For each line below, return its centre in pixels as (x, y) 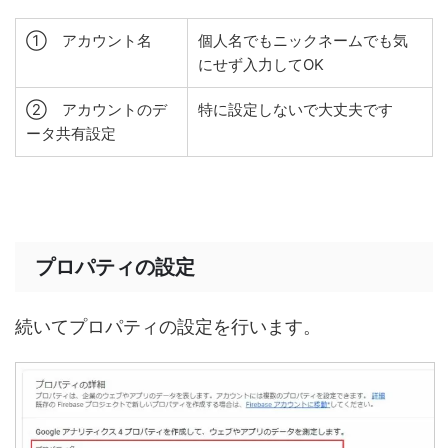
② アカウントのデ (96, 109)
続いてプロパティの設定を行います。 (168, 326)
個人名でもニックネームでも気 (303, 40)
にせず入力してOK (261, 64)
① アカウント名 (89, 40)
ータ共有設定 (71, 133)
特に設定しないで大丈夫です (295, 109)
